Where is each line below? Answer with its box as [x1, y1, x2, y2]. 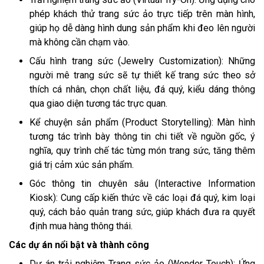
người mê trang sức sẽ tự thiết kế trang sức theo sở [29, 69, 255, 81]
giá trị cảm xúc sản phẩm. [29, 159, 134, 170]
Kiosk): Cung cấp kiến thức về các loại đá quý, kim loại [29, 192, 255, 203]
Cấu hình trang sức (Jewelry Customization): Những [29, 55, 255, 67]
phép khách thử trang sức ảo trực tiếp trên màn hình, [29, 8, 255, 19]
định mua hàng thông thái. [29, 220, 133, 232]
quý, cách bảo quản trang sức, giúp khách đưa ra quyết [29, 206, 255, 217]
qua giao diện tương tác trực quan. [29, 97, 167, 109]
